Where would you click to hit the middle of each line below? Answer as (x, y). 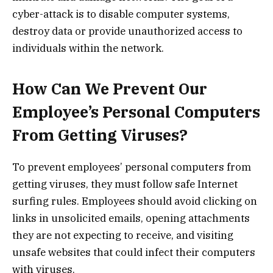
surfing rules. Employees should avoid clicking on (135, 201)
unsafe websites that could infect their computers (134, 253)
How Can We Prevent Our (110, 89)
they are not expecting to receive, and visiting (123, 236)
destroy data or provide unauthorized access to (127, 31)
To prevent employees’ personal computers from (132, 167)
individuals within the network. (88, 48)
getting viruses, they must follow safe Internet (125, 184)
